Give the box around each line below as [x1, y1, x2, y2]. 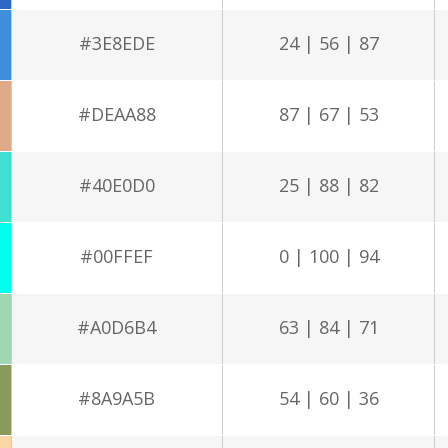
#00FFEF [80, 243, 154, 268]
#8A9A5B [78, 385, 156, 410]
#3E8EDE [78, 30, 155, 55]
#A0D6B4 [77, 314, 157, 339]
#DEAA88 [77, 101, 156, 126]
